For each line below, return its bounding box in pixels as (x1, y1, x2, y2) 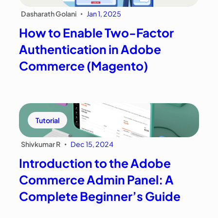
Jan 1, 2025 (87, 9, 122, 18)
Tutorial (36, 115, 60, 125)
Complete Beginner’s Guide (19, 188, 181, 204)
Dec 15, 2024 (71, 140, 114, 149)
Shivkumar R (21, 140, 61, 149)
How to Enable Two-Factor (19, 24, 174, 40)
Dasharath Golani (21, 9, 77, 18)
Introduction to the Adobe (19, 155, 171, 171)
